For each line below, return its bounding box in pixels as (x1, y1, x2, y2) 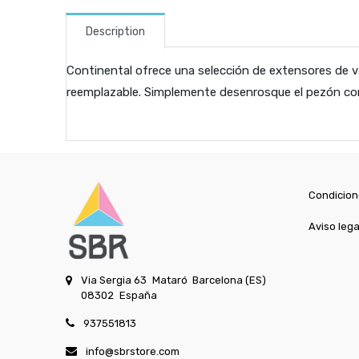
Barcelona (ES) (192, 274, 267, 286)
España (119, 289, 157, 301)
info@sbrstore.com (86, 345, 180, 357)
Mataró (151, 274, 188, 286)
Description (86, 24, 146, 38)
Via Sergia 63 (81, 274, 147, 286)
